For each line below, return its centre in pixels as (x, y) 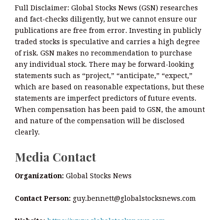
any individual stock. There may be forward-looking (104, 65)
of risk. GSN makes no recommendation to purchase (103, 53)
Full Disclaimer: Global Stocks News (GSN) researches (106, 8)
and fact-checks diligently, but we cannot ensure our (106, 19)
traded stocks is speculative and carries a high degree (107, 42)
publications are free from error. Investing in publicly (108, 31)
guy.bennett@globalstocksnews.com (133, 198)
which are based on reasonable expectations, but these (110, 87)
